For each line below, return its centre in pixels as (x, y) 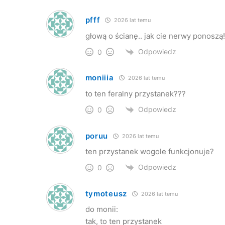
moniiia (99, 78)
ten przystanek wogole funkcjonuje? (149, 151)
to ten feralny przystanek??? (135, 93)
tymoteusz (106, 193)
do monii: (101, 209)
